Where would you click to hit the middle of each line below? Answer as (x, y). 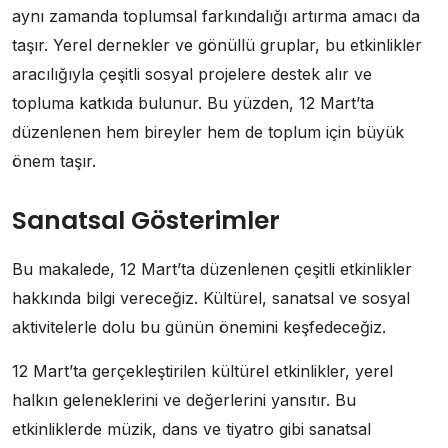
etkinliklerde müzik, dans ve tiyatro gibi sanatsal (191, 429)
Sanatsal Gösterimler (146, 221)
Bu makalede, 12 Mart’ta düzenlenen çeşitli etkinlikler (212, 269)
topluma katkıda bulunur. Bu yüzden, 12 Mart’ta (193, 103)
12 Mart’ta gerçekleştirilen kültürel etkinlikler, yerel (202, 371)
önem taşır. (54, 161)
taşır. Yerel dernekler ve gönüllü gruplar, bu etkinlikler (217, 45)
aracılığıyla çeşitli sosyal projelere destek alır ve (192, 74)
